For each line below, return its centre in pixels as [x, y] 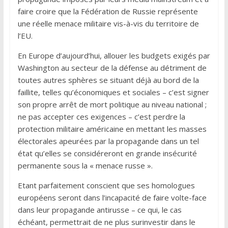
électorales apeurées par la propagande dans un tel [108, 141]
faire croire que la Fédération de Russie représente [108, 11]
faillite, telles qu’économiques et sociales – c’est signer [113, 92]
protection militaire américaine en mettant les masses [112, 129]
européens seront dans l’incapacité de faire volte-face [112, 197]
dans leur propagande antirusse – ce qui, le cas [99, 209]
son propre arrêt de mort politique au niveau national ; [112, 104]
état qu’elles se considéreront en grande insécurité [107, 153]
